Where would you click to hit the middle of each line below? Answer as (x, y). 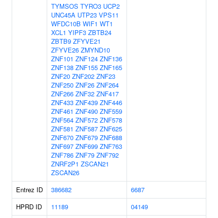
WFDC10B (66, 24)
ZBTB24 (100, 32)
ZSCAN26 (65, 173)
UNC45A (63, 15)
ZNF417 (108, 94)
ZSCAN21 (95, 164)
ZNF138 (62, 67)
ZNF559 (111, 111)
